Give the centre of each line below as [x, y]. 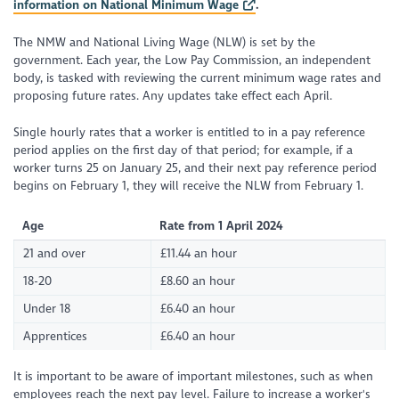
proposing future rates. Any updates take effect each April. [173, 96]
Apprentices [56, 336]
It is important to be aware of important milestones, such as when [194, 377]
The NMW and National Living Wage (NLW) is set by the [165, 43]
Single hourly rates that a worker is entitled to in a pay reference [190, 132]
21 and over [55, 253]
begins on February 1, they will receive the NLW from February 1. [189, 185]
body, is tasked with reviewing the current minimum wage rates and [198, 78]
